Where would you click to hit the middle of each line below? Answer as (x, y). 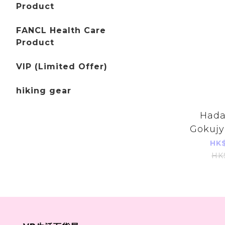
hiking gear (44, 91)
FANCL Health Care (61, 31)
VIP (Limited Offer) (62, 67)
